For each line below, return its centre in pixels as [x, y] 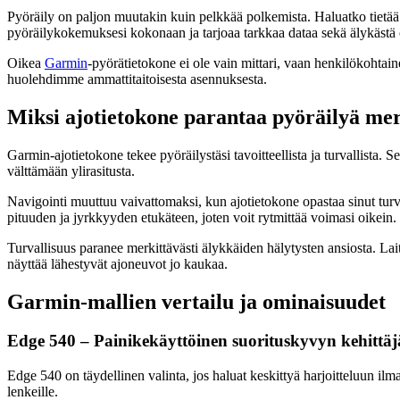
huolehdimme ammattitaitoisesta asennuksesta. [137, 79]
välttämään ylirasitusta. [71, 171]
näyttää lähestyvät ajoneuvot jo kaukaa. [117, 263]
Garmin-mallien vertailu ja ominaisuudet [196, 301]
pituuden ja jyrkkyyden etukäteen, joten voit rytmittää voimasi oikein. [202, 217]
